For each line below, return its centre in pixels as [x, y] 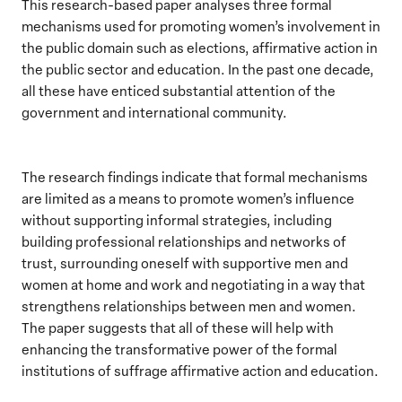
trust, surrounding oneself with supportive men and [185, 263]
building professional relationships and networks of [184, 241]
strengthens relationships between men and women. [189, 306]
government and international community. [154, 112]
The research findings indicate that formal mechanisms [195, 177]
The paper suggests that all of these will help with [178, 328]
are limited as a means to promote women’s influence [188, 198]
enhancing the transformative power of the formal [179, 349]
